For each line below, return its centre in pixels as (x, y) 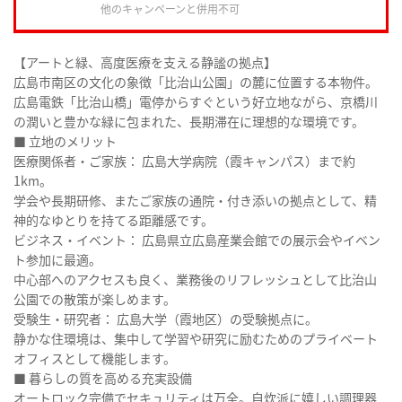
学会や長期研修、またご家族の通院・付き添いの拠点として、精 (195, 201)
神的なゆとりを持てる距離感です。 (114, 220)
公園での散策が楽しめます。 (95, 299)
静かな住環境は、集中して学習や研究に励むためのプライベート (196, 339)
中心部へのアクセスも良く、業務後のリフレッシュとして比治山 (195, 280)
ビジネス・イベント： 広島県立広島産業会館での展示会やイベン (197, 240)
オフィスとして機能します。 (95, 358)
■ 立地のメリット (65, 141)
